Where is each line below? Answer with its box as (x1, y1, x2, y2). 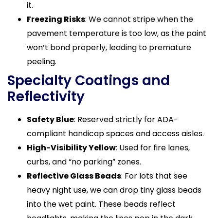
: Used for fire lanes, (116, 142, 190, 153)
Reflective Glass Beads (27, 170, 121, 182)
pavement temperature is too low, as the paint (27, 27, 206, 39)
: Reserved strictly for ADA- (74, 113, 178, 125)
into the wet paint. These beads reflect (27, 198, 176, 210)
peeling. (27, 55, 56, 67)
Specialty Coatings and (7, 71, 170, 90)
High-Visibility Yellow (27, 142, 116, 153)
